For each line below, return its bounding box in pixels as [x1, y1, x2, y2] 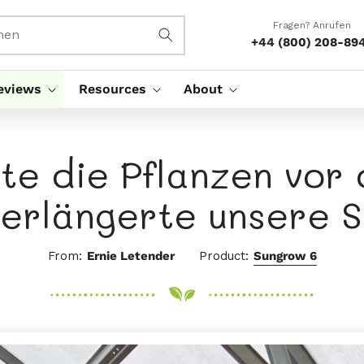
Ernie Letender [86, 248, 175, 263]
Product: [198, 248, 249, 263]
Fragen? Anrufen [273, 19, 352, 31]
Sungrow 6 [253, 248, 317, 263]
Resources [79, 80, 146, 97]
